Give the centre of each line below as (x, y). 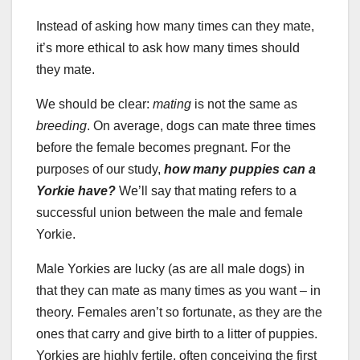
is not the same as (244, 104)
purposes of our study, (100, 169)
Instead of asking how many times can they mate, (175, 26)
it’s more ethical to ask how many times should (168, 47)
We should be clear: (94, 104)
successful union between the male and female (170, 212)
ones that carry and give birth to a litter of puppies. (177, 333)
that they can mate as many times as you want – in (178, 290)
